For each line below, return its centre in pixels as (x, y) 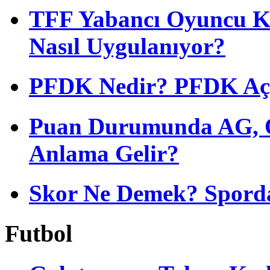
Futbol (39, 234)
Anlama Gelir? (104, 153)
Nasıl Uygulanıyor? (127, 46)
